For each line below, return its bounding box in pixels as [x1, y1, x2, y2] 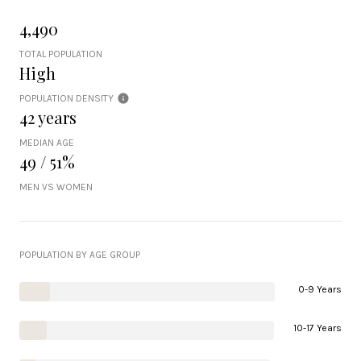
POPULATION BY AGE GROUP [19, 249, 140, 261]
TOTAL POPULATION [19, 48, 102, 60]
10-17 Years [293, 322, 342, 334]
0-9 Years [298, 284, 342, 296]
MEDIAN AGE [19, 137, 74, 149]
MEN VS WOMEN [19, 181, 93, 193]
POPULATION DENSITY [19, 93, 114, 105]
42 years [19, 106, 77, 129]
